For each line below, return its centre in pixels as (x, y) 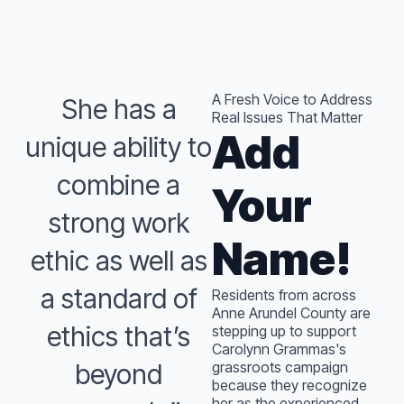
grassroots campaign (280, 367)
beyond (119, 374)
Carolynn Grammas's (279, 349)
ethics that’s (119, 336)
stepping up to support (284, 331)
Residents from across (284, 295)
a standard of (119, 298)
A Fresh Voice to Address (292, 99)
